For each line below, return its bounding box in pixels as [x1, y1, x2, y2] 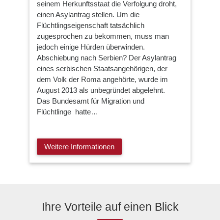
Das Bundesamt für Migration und [37, 97, 144, 106]
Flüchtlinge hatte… [37, 108, 98, 116]
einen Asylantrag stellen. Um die [37, 10, 139, 19]
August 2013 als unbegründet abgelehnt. [37, 86, 165, 95]
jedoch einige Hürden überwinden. [37, 43, 145, 52]
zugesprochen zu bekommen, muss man [37, 32, 169, 41]
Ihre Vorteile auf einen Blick [41, 200, 179, 213]
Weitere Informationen [44, 142, 114, 151]
